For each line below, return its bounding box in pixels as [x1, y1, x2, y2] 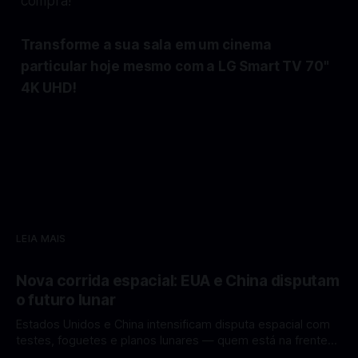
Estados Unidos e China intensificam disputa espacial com [16, 317, 330, 332]
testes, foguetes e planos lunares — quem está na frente [16, 333, 328, 348]
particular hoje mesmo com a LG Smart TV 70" [20, 58, 329, 74]
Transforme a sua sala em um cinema [20, 36, 272, 53]
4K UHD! [20, 79, 77, 96]
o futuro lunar [16, 291, 116, 310]
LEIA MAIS [16, 233, 66, 245]
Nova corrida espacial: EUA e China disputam [16, 272, 340, 291]
